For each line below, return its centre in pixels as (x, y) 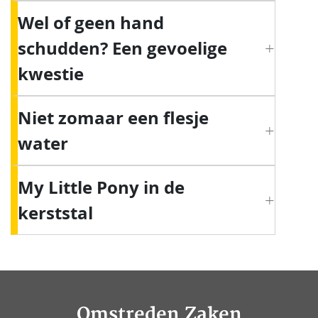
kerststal (55, 213)
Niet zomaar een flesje (113, 118)
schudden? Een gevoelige (122, 49)
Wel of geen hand (91, 23)
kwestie (51, 74)
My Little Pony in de (101, 188)
